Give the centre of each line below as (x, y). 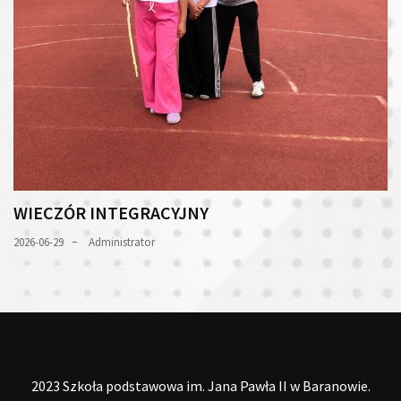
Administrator (122, 242)
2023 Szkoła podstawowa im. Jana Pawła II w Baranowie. (200, 385)
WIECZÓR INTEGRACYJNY (111, 212)
